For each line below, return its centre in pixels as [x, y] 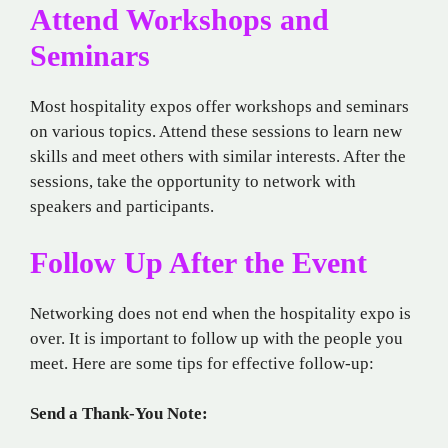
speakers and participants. [122, 207]
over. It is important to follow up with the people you [216, 338]
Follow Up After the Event [198, 262]
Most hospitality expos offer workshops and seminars [219, 107]
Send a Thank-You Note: [119, 414]
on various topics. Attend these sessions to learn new [216, 132]
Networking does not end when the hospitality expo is [220, 313]
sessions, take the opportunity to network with [193, 182]
